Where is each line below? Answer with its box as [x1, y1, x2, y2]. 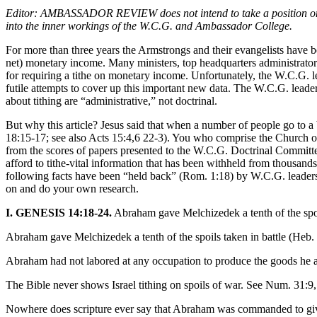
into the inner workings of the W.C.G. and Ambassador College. [6, 19, 292, 32]
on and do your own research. [6, 182, 139, 195]
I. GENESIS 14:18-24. [6, 206, 112, 219]
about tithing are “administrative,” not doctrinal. [6, 94, 217, 107]
